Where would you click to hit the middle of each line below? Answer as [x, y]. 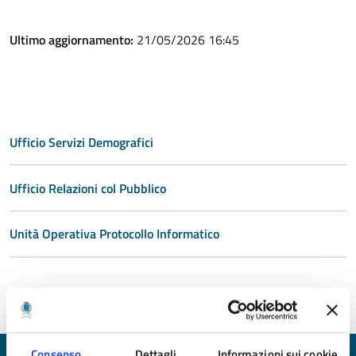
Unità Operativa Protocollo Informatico [114, 234]
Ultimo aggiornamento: [73, 39]
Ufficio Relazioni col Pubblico [88, 188]
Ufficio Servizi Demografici [81, 142]
